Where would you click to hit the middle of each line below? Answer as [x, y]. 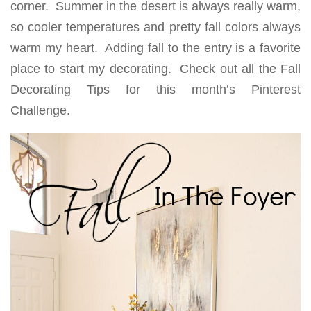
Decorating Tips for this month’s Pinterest [155, 90]
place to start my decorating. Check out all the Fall [155, 69]
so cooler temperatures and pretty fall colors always [155, 27]
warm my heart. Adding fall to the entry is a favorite [155, 48]
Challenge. [40, 110]
